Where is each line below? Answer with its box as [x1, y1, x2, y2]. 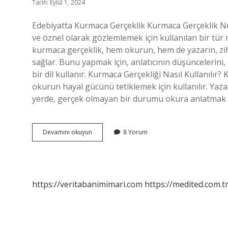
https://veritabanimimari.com [32, 179, 142, 190]
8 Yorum [123, 128, 148, 136]
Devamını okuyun [43, 128, 92, 136]
